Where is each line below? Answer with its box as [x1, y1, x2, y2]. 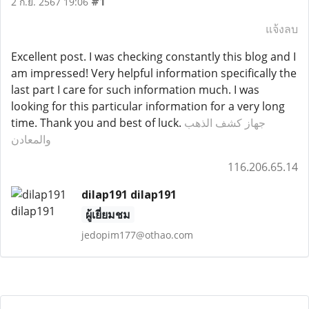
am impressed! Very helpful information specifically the [11, 66, 297, 81]
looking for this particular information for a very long [11, 99, 285, 114]
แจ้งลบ [266, 21, 298, 37]
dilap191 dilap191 [81, 187, 177, 202]
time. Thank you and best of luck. [11, 115, 184, 130]
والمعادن [11, 132, 51, 147]
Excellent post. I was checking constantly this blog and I [11, 49, 296, 64]
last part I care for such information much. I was [11, 82, 259, 97]
